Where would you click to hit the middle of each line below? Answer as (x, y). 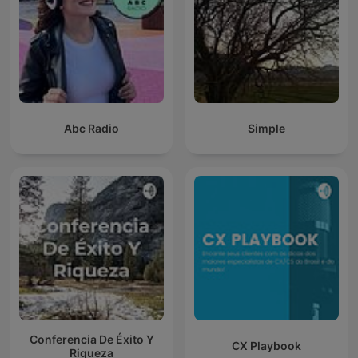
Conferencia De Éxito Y (91, 339)
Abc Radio (91, 129)
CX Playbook (267, 346)
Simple (267, 129)
